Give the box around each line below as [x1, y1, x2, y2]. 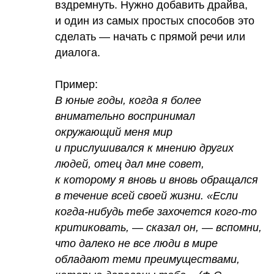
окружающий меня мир [55, 126, 172, 139]
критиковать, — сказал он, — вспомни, [55, 221, 262, 234]
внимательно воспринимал [55, 110, 195, 123]
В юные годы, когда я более [55, 94, 201, 107]
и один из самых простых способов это [55, 15, 254, 28]
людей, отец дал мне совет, [55, 158, 204, 171]
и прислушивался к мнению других [55, 142, 234, 155]
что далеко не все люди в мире [55, 237, 218, 250]
